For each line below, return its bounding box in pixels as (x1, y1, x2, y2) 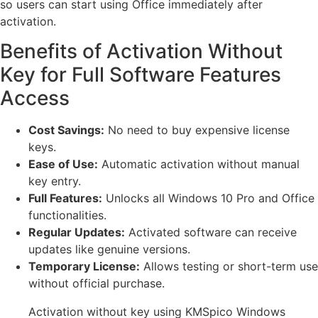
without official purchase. (28, 275, 165, 290)
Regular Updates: (28, 224, 125, 239)
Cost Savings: (28, 122, 104, 137)
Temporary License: (28, 258, 140, 273)
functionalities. (28, 207, 106, 222)
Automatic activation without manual (98, 156, 300, 171)
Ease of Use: (28, 156, 98, 171)
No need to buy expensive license (104, 122, 290, 137)
